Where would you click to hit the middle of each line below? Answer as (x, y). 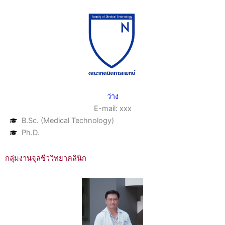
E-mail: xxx (113, 109)
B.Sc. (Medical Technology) (68, 121)
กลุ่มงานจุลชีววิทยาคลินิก (46, 158)
